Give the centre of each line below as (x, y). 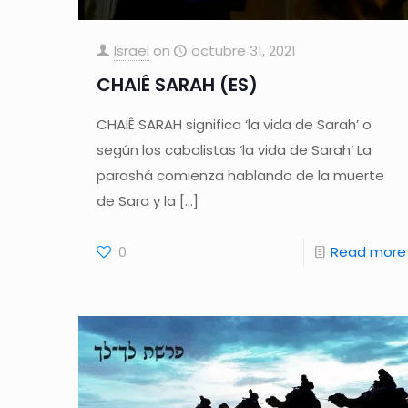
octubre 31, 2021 (243, 51)
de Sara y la (136, 201)
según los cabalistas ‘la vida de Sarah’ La (234, 150)
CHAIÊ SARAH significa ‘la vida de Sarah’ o (234, 125)
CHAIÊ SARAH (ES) (177, 85)
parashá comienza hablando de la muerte (240, 176)
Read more (368, 252)
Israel (131, 51)
